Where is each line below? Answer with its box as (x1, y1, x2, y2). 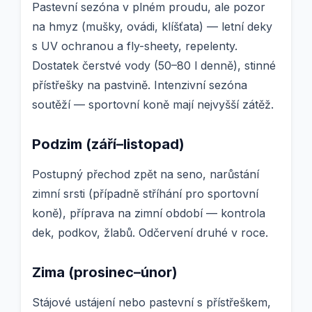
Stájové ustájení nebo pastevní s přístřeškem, (32, 295, 271, 310)
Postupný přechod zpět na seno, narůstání (32, 167, 259, 182)
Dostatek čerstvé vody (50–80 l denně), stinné (32, 58, 276, 73)
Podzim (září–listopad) (32, 136, 185, 153)
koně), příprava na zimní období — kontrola (32, 206, 265, 221)
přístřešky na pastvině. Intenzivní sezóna (32, 78, 247, 93)
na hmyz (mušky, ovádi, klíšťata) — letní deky (32, 19, 272, 34)
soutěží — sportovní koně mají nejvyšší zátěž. (32, 97, 274, 112)
